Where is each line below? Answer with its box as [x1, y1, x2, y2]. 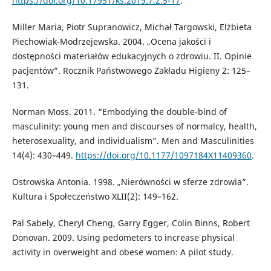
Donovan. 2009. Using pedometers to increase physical [11, 231, 235, 243]
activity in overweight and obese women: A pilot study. [11, 246, 233, 258]
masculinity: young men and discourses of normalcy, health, [11, 120, 257, 132]
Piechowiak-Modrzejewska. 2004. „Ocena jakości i [11, 35, 211, 47]
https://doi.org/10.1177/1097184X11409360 [75, 149, 252, 161]
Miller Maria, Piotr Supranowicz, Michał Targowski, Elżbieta [11, 21, 252, 33]
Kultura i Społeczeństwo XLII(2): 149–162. [11, 190, 178, 202]
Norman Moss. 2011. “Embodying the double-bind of [11, 105, 227, 117]
